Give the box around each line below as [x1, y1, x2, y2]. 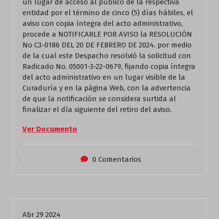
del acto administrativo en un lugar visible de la [22, 73, 185, 82]
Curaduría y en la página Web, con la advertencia [22, 84, 191, 92]
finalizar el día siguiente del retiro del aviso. [22, 105, 172, 114]
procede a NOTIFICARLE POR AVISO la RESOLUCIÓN [22, 30, 192, 39]
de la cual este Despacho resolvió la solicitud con [22, 51, 191, 60]
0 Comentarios [92, 155, 141, 164]
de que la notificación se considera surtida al [22, 94, 176, 103]
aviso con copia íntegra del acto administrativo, [22, 19, 183, 28]
